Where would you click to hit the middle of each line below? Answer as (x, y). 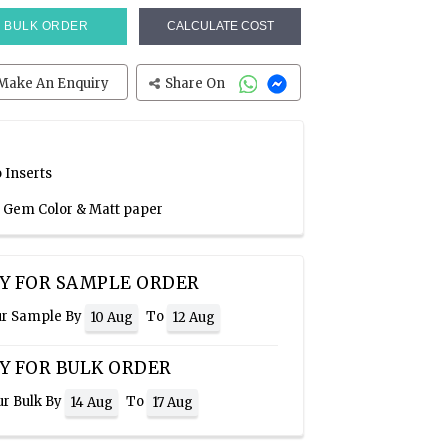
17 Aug (172, 402)
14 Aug (91, 402)
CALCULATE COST (220, 26)
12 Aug (193, 317)
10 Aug (111, 317)
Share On (197, 83)
